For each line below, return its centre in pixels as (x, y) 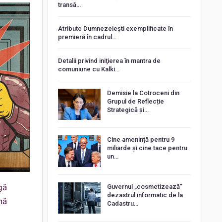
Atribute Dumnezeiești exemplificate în (115, 28)
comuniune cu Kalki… (88, 69)
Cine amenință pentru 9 (140, 140)
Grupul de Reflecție (135, 101)
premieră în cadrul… (87, 37)
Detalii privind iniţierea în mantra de (109, 60)
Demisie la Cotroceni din (143, 93)
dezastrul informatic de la (145, 195)
